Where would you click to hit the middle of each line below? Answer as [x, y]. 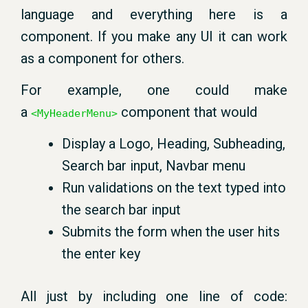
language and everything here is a [154, 14]
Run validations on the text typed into [174, 188]
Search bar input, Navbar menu [154, 166]
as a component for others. [102, 58]
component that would [187, 112]
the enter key [101, 254]
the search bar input [121, 210]
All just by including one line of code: [154, 296]
